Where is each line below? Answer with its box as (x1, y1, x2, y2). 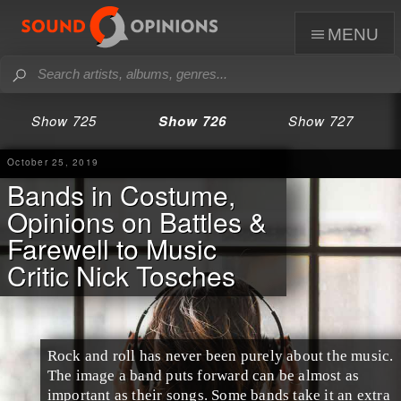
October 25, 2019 (7, 155, 98, 168)
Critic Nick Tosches (7, 255, 235, 294)
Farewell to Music (7, 228, 217, 268)
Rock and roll (47, 346, 136, 364)
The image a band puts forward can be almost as (47, 366, 360, 384)
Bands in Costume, (7, 175, 235, 214)
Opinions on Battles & (7, 201, 267, 241)
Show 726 (158, 111, 227, 131)
